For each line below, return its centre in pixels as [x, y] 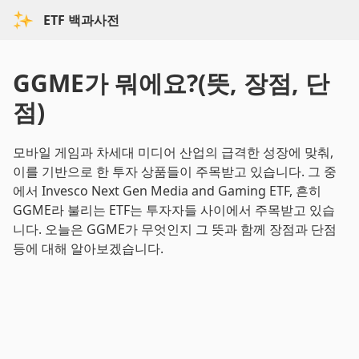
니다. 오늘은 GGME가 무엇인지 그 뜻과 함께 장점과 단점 [175, 229]
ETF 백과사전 [81, 20]
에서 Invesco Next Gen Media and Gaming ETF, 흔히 [167, 191]
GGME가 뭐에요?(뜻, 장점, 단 [171, 83]
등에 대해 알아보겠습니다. [88, 248]
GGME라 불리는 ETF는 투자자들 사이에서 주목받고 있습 [174, 210]
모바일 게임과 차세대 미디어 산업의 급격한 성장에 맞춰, [173, 152]
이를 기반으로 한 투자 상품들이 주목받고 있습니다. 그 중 [175, 171]
